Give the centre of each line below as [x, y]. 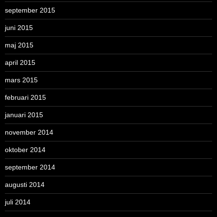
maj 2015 [19, 45]
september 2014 [30, 167]
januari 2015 [24, 115]
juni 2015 [19, 27]
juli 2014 [18, 202]
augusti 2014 [25, 184]
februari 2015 [25, 97]
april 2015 [20, 62]
